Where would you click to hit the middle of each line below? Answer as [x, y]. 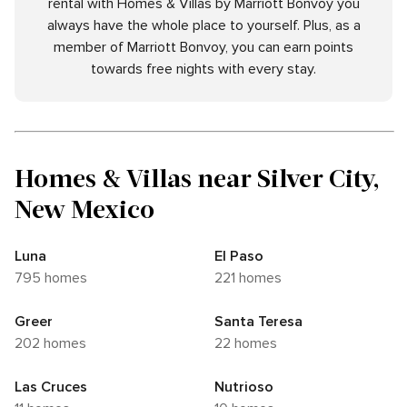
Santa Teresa [258, 322]
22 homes [250, 344]
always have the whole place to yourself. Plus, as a [203, 26]
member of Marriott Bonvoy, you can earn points [203, 48]
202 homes [55, 344]
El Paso [239, 257]
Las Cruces [51, 387]
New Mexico [84, 208]
